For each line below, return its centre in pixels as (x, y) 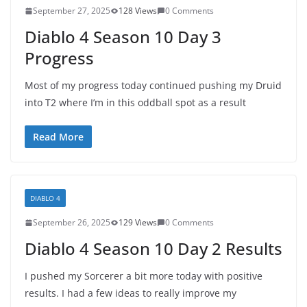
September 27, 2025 (72, 11)
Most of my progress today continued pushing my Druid (153, 85)
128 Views (138, 11)
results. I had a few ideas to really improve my (131, 293)
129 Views (138, 222)
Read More (58, 137)
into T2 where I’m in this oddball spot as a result (135, 102)
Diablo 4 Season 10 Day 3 (123, 37)
